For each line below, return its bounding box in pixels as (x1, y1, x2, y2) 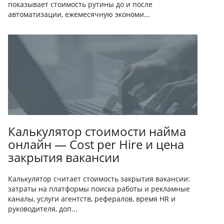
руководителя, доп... (8, 204, 77, 213)
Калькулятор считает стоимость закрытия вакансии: (8, 174, 190, 183)
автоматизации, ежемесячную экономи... (8, 9, 150, 19)
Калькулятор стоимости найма (8, 123, 186, 139)
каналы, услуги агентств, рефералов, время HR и (8, 194, 175, 203)
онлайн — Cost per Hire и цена (8, 136, 184, 152)
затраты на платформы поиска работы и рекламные (8, 184, 190, 193)
